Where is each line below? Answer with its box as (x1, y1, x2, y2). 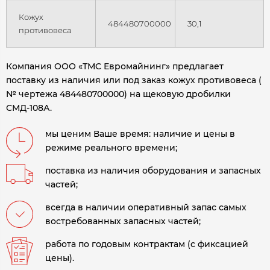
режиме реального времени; (45, 142, 177, 154)
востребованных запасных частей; (45, 216, 201, 227)
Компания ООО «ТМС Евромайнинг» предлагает (6, 61, 224, 72)
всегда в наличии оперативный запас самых (45, 202, 246, 213)
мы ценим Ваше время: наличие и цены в (45, 128, 235, 140)
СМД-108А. (6, 102, 52, 114)
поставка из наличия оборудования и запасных (45, 165, 261, 177)
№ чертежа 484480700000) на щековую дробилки (6, 89, 231, 100)
